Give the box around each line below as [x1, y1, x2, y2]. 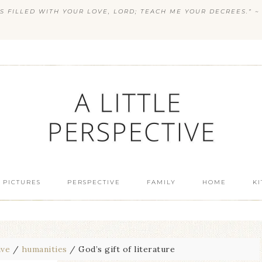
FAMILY [146, 178, 176, 186]
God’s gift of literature [75, 244, 175, 254]
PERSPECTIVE [67, 178, 120, 186]
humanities [21, 244, 67, 254]
